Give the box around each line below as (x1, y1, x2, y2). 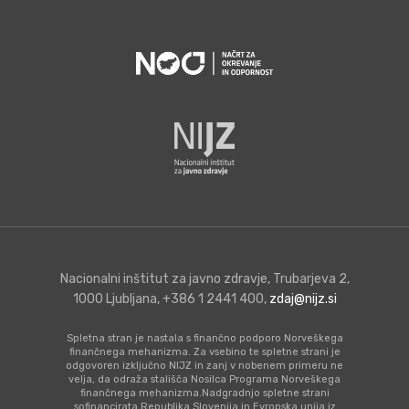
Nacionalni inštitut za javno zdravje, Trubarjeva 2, (59, 271, 350, 288)
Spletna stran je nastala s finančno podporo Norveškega (66, 332, 343, 345)
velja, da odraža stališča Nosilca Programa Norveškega (68, 373, 341, 386)
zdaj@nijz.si (268, 291, 337, 308)
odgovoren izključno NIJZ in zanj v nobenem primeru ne (66, 360, 343, 372)
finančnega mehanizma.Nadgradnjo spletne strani (79, 387, 330, 400)
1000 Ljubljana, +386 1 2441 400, (72, 291, 269, 308)
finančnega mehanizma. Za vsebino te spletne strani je (68, 346, 341, 359)
